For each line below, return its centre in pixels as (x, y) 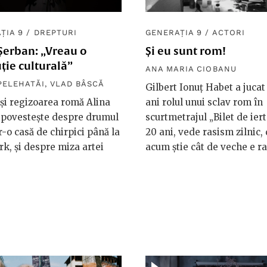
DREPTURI (55, 33)
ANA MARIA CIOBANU (191, 69)
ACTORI (228, 33)
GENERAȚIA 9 (174, 33)
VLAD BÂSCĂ (77, 84)
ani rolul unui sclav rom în (204, 103)
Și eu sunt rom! (186, 51)
